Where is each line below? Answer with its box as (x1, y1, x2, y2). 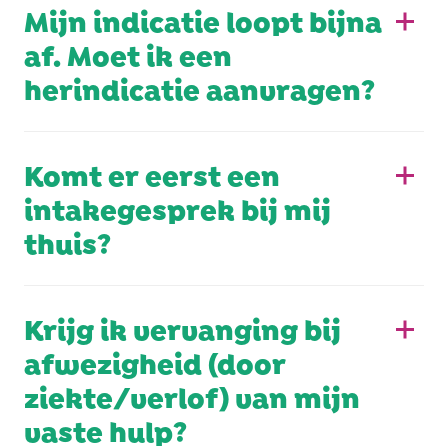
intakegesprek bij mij (24, 189, 331, 224)
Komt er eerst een (24, 155, 280, 190)
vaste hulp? (24, 411, 187, 446)
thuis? (24, 223, 111, 258)
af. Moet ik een (24, 35, 232, 70)
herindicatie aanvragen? (24, 69, 375, 104)
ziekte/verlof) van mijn (24, 377, 360, 412)
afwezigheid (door (24, 343, 286, 378)
